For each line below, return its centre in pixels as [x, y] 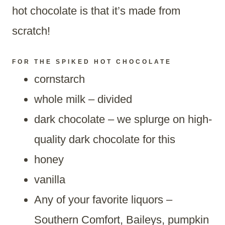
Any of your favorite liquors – [103, 200]
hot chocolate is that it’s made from [96, 11]
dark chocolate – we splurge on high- [123, 120]
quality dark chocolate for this [105, 140]
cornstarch [60, 79]
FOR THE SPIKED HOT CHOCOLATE [92, 62]
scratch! [31, 31]
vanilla [50, 180]
